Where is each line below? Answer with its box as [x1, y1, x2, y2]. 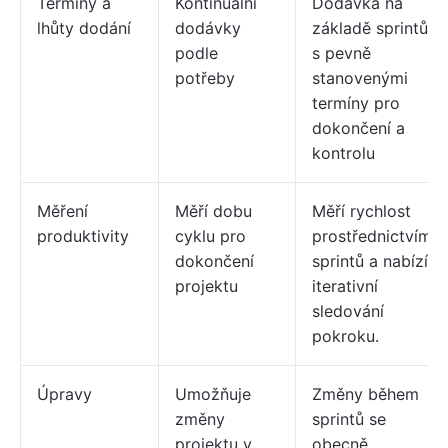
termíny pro [312, 93, 400, 113]
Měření [37, 201, 88, 221]
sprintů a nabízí [312, 251, 428, 271]
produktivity [37, 226, 129, 246]
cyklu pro [175, 226, 246, 246]
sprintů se [312, 409, 386, 429]
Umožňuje [175, 384, 251, 404]
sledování [312, 301, 384, 321]
